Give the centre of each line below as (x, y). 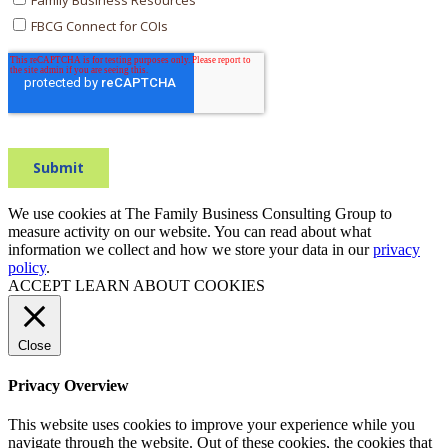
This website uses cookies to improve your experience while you (211, 425)
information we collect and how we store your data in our (190, 249)
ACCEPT (39, 285)
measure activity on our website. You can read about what (189, 231)
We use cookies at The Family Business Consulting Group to (200, 213)
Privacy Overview (68, 385)
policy (27, 267)
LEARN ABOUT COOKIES (170, 285)
